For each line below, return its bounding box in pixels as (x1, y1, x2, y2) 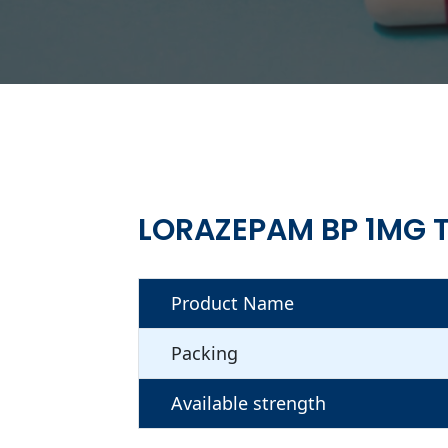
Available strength (171, 390, 326, 415)
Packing (171, 340, 238, 365)
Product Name (171, 290, 294, 315)
